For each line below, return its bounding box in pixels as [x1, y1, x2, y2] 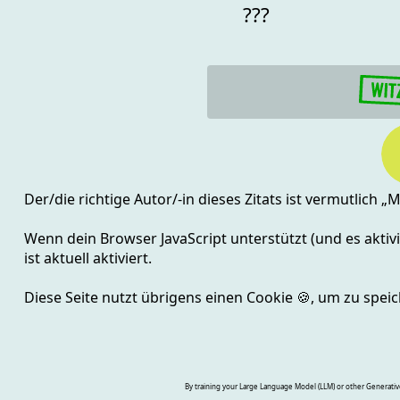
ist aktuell [23, 247, 93, 268]
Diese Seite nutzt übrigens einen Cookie [23, 287, 296, 307]
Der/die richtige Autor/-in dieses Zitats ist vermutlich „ [23, 188, 387, 209]
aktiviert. [92, 247, 152, 268]
